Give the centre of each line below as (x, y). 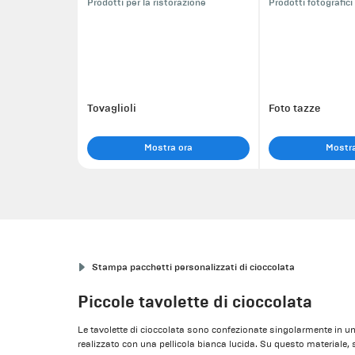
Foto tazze (294, 108)
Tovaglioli (111, 108)
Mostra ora (168, 147)
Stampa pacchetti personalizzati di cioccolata (194, 267)
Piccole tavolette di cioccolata (195, 301)
